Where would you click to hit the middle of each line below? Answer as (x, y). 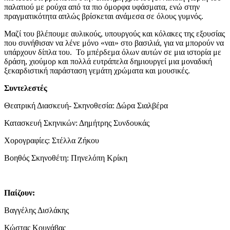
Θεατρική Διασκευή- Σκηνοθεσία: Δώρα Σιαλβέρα (86, 106)
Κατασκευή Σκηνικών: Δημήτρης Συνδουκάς (77, 123)
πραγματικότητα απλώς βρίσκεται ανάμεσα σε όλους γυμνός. (104, 16)
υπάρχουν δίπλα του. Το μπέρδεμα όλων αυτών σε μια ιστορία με (113, 52)
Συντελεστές (26, 88)
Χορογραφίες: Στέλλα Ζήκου (52, 141)
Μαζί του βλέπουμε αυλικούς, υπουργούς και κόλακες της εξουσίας (114, 34)
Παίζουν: (20, 193)
